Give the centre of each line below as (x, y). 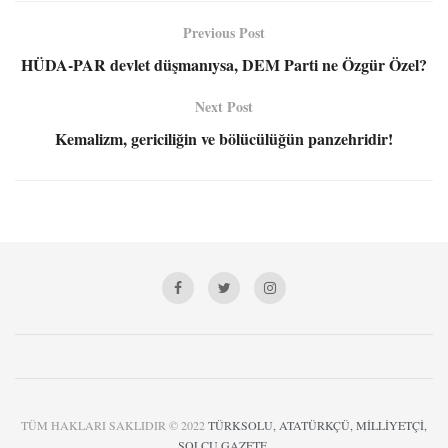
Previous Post (224, 32)
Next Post (224, 106)
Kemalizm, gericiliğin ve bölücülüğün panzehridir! (224, 138)
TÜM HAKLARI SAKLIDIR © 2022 (114, 424)
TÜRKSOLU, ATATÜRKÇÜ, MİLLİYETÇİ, (317, 424)
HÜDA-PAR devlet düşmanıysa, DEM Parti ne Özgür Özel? (224, 64)
